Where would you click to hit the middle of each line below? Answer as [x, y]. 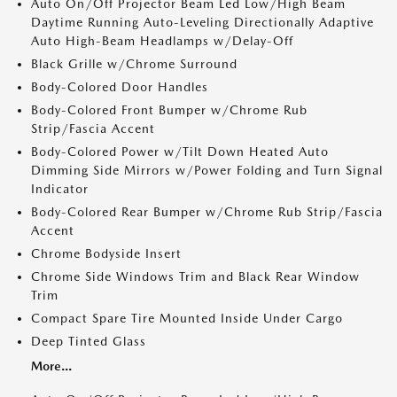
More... [51, 366]
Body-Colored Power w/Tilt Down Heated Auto [180, 152]
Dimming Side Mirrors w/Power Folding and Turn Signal [207, 170]
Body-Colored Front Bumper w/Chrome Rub [169, 110]
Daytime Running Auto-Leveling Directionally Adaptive [202, 22]
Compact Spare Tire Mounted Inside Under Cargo [187, 318]
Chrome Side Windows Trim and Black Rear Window [195, 276]
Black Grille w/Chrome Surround [134, 64]
